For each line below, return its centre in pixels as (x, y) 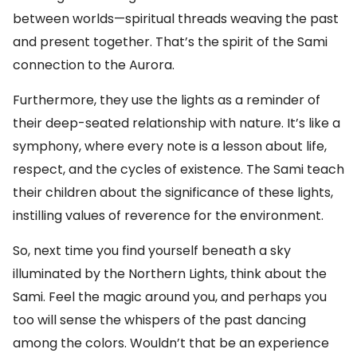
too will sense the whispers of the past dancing (159, 320)
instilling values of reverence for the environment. (168, 216)
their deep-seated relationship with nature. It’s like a (177, 123)
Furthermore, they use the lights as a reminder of (167, 100)
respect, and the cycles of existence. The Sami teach (178, 169)
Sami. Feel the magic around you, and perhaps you (170, 297)
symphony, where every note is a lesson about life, (170, 146)
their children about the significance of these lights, (173, 192)
